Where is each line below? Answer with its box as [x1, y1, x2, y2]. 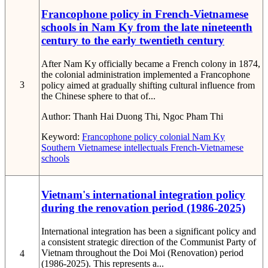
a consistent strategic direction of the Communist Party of [41, 237, 256, 248]
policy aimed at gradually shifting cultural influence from [41, 80, 255, 91]
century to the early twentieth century [41, 34, 224, 47]
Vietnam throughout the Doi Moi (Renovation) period [41, 248, 243, 258]
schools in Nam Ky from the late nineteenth [41, 21, 252, 34]
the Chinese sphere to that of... [41, 91, 156, 102]
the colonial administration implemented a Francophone [41, 69, 250, 80]
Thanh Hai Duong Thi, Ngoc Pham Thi [73, 111, 223, 122]
